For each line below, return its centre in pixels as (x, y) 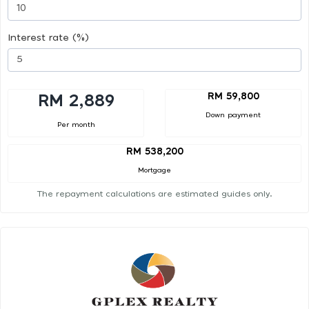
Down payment (233, 115)
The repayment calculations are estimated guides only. (154, 194)
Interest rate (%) (48, 38)
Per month (76, 124)
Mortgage (154, 171)
